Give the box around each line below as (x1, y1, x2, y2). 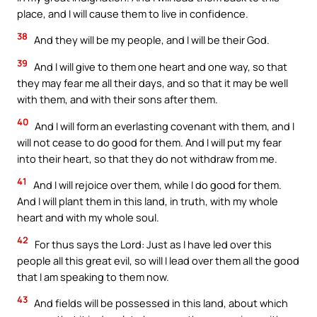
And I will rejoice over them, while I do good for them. (31, 178, 282, 192)
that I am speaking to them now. (17, 269, 169, 284)
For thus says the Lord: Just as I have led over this (33, 236, 272, 251)
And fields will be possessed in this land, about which (32, 296, 288, 311)
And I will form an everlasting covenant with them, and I (33, 118, 294, 133)
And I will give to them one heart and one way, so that (32, 59, 287, 74)
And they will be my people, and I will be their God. (32, 33, 270, 47)
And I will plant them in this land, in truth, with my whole (17, 194, 278, 209)
